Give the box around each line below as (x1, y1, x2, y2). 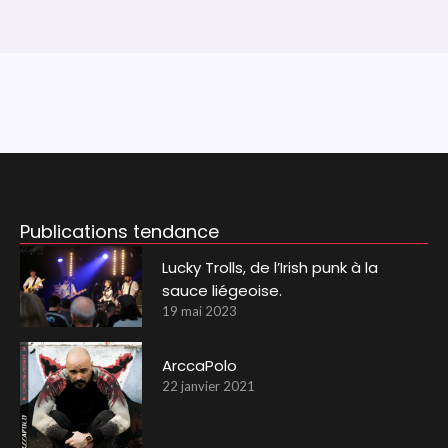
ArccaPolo (162, 355, 238, 377)
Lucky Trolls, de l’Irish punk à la (162, 256, 379, 278)
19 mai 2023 (162, 302, 238, 319)
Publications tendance (19, 218, 219, 244)
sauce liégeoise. (162, 279, 283, 301)
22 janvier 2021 (162, 378, 256, 395)
